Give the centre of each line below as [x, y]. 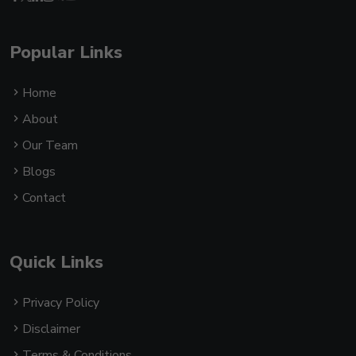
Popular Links [66, 53]
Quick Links [56, 263]
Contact [44, 198]
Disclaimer [51, 329]
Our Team [50, 146]
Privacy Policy [61, 303]
